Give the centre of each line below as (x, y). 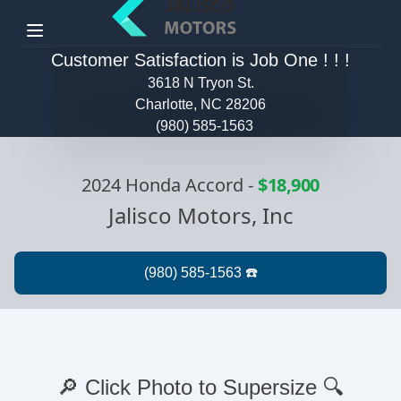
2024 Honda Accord (163, 185)
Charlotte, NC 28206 (200, 105)
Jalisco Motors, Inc (200, 216)
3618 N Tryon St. (200, 83)
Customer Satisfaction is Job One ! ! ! (200, 60)
